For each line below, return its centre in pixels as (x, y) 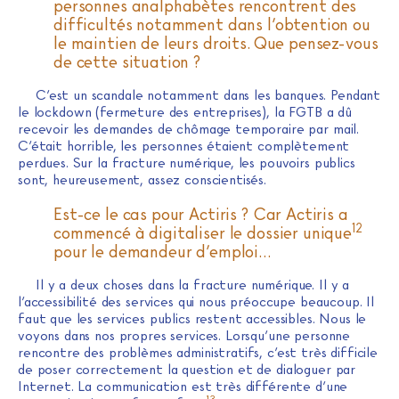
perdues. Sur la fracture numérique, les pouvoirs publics (187, 163)
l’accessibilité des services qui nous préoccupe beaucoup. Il (196, 301)
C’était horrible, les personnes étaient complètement (184, 146)
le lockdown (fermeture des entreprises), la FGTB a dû (185, 112)
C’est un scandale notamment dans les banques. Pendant (208, 95)
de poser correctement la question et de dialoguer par (187, 369)
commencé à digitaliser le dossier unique (203, 232)
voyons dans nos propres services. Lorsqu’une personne (184, 335)
